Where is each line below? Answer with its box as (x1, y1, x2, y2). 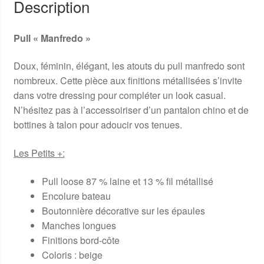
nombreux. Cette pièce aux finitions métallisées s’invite (13, 74, 242, 88)
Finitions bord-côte (41, 233, 120, 247)
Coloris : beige (41, 247, 103, 262)
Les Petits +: (13, 146, 65, 160)
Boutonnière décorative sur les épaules (41, 203, 205, 217)
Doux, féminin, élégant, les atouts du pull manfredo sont (13, 59, 245, 73)
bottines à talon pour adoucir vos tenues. (13, 118, 182, 132)
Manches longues (41, 218, 116, 232)
